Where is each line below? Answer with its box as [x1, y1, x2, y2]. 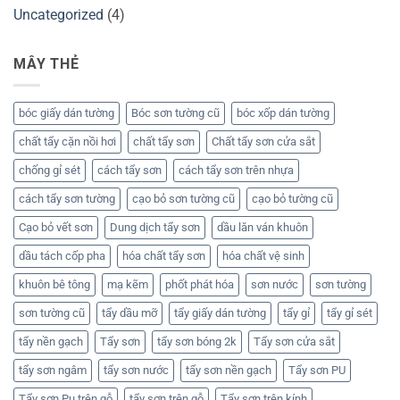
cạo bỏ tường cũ [252, 192, 333, 206]
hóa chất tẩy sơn [122, 249, 205, 263]
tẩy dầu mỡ [102, 306, 157, 321]
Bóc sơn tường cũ [131, 106, 220, 121]
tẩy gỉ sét [327, 306, 372, 321]
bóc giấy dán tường [19, 106, 114, 121]
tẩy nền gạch [19, 335, 83, 349]
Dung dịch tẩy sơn [110, 221, 200, 235]
